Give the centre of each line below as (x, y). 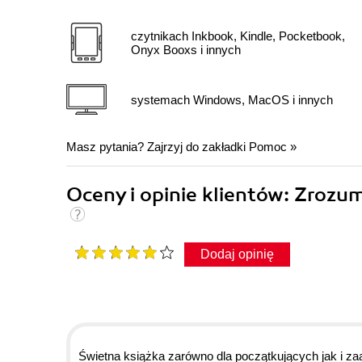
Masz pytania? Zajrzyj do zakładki (158, 147)
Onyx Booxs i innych (186, 50)
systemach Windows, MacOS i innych (232, 99)
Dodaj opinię (237, 255)
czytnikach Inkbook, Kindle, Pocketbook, (238, 36)
